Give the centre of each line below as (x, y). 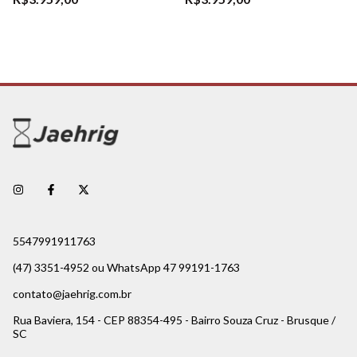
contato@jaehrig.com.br (72, 294)
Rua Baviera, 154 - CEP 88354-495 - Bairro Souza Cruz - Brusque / (174, 320)
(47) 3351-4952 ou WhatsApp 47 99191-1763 (126, 268)
